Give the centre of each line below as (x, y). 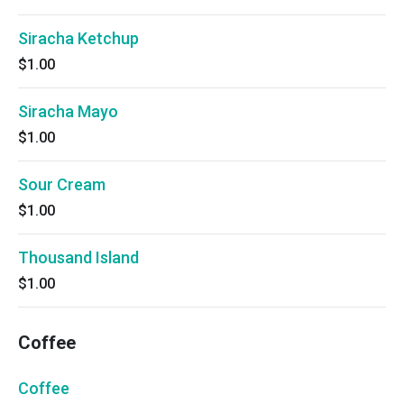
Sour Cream (62, 184)
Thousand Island (78, 257)
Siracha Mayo (68, 111)
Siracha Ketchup (78, 38)
